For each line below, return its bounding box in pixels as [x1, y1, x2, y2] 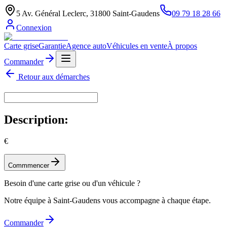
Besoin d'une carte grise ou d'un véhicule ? [4, 179, 140, 188]
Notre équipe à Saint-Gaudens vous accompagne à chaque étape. [4, 196, 211, 205]
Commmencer [8, 162, 49, 170]
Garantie [39, 42, 66, 50]
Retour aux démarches [16, 72, 90, 81]
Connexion [16, 23, 52, 32]
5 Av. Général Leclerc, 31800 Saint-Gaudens [16, 9, 160, 18]
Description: [4, 113, 68, 127]
